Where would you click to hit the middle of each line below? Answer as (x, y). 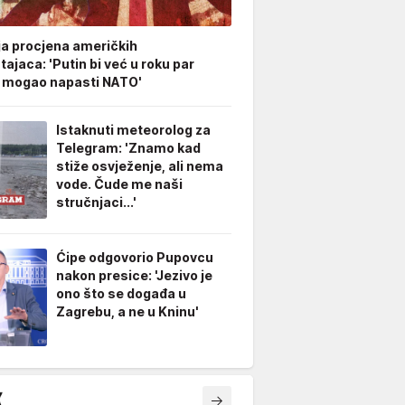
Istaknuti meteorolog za (133, 130)
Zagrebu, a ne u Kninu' (127, 311)
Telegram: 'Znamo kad (128, 148)
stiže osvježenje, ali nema (140, 166)
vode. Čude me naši (119, 184)
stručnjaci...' (96, 202)
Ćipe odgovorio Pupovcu (135, 257)
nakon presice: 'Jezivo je (134, 275)
